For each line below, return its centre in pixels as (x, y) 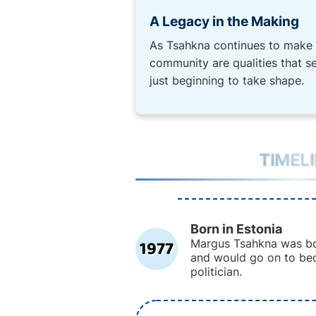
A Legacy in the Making (224, 22)
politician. (216, 272)
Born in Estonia (236, 229)
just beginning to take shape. (227, 80)
